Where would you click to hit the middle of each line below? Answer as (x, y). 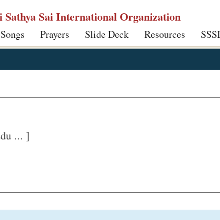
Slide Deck (107, 34)
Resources (165, 34)
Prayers (55, 34)
